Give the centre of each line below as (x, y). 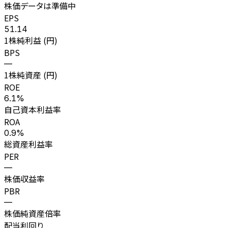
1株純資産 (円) (31, 75)
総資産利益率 (28, 144)
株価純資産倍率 (33, 213)
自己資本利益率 (33, 109)
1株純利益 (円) (31, 40)
